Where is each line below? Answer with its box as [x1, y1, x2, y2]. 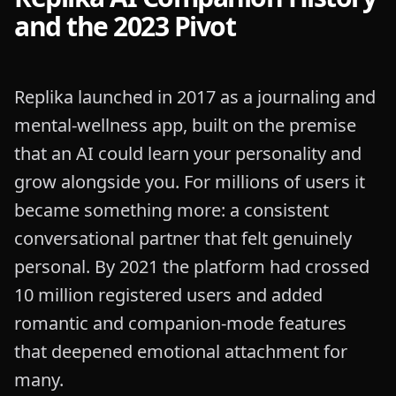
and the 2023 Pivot [14, 8, 235, 44]
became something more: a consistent [14, 198, 329, 222]
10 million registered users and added [14, 283, 323, 307]
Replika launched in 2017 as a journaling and [14, 85, 376, 109]
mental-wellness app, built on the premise [14, 113, 356, 137]
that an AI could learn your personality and [14, 141, 362, 165]
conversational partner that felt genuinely [14, 226, 352, 250]
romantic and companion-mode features [14, 311, 346, 335]
